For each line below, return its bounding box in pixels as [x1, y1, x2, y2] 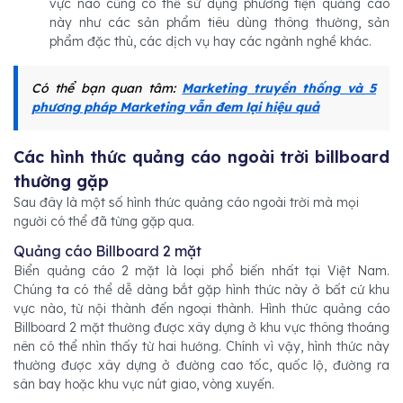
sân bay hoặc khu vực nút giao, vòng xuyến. [13, 376, 274, 393]
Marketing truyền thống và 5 [182, 80, 377, 97]
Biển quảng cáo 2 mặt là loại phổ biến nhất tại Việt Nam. [13, 263, 390, 280]
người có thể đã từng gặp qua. [13, 213, 194, 230]
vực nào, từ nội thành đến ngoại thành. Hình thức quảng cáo [13, 300, 390, 318]
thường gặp [13, 171, 109, 193]
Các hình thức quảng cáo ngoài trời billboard [13, 147, 390, 168]
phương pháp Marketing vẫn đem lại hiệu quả [31, 99, 319, 116]
